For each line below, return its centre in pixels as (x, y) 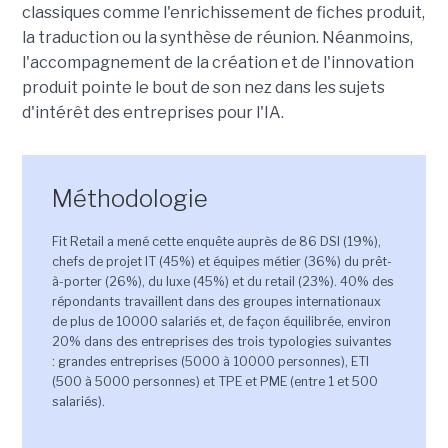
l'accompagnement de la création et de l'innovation (217, 62)
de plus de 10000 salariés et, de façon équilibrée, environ (221, 321)
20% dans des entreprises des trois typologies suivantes (221, 341)
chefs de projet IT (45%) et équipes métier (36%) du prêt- (221, 261)
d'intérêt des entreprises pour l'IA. (152, 112)
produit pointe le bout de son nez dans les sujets (203, 87)
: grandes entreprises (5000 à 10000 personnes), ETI (210, 361)
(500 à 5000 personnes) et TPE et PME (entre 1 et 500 (214, 381)
